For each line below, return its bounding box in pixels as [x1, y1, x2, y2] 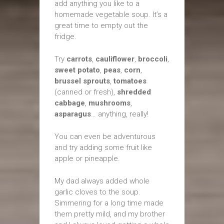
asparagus [54, 109, 91, 118]
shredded [117, 87, 151, 96]
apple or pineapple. [54, 154, 120, 163]
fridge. [54, 32, 76, 41]
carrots [66, 54, 92, 63]
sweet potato [54, 65, 100, 74]
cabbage [54, 98, 85, 107]
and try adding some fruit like [54, 143, 152, 152]
